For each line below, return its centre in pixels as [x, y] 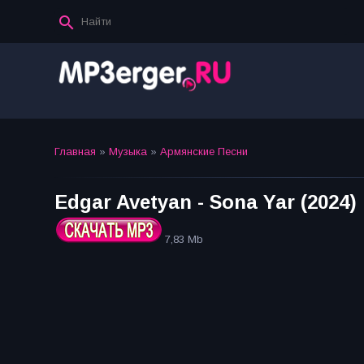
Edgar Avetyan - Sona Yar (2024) [206, 202]
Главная [75, 152]
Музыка [128, 152]
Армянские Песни [204, 152]
